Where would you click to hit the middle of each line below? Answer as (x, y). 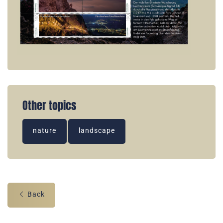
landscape (97, 131)
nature (45, 131)
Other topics (49, 106)
